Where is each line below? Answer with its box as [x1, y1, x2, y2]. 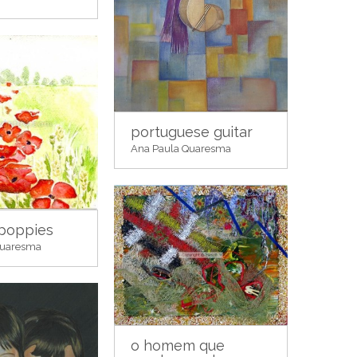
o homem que [131, 336, 225, 354]
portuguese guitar [131, 123, 253, 140]
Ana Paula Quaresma [131, 142, 231, 155]
